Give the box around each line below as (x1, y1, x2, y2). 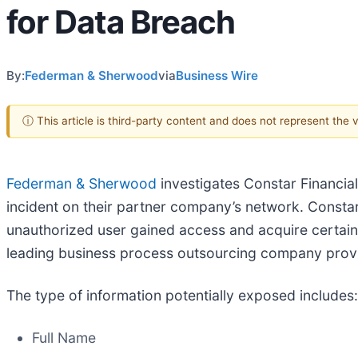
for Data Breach (6, 2, 235, 42)
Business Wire (176, 68, 258, 84)
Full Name (32, 328, 96, 346)
